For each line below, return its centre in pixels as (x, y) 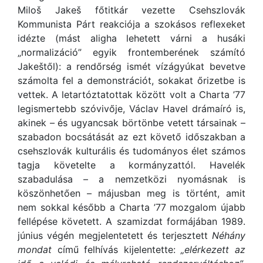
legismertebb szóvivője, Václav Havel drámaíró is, (131, 109)
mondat (35, 249)
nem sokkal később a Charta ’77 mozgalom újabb (131, 207)
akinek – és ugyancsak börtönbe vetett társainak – (131, 123)
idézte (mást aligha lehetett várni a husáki (131, 38)
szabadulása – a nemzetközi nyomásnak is (131, 179)
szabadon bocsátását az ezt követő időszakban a (131, 137)
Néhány (229, 235)
